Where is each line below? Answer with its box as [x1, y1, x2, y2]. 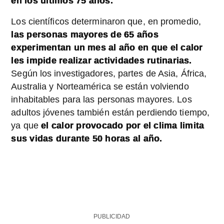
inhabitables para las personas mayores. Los [11, 94, 192, 105]
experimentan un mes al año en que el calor [11, 42, 203, 53]
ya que [11, 120, 38, 131]
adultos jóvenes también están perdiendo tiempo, [11, 107, 210, 118]
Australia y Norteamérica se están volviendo [11, 81, 189, 92]
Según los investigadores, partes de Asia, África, [11, 68, 207, 79]
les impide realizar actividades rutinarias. [11, 55, 192, 66]
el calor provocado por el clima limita [38, 120, 204, 131]
